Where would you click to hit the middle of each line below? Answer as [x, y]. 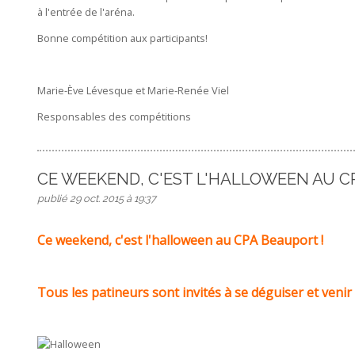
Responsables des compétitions [114, 116]
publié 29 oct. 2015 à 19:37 [96, 199]
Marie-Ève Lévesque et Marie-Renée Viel [133, 90]
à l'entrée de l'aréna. [86, 12]
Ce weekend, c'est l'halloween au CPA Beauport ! [180, 240]
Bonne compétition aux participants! [122, 38]
